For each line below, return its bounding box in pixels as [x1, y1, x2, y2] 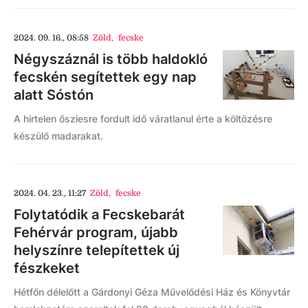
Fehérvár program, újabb [14, 224, 178, 241]
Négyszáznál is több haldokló [14, 51, 208, 68]
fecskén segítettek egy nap [14, 69, 197, 86]
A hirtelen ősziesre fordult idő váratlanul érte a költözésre [14, 113, 272, 125]
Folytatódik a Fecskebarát [14, 206, 185, 223]
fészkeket [14, 260, 87, 277]
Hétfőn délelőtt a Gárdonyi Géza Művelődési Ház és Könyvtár [14, 286, 290, 298]
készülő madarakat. [14, 130, 103, 142]
